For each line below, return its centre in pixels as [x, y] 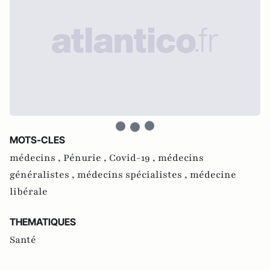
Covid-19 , [133, 158]
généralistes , [43, 175]
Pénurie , [86, 158]
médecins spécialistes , [133, 175]
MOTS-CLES [37, 140]
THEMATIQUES [43, 222]
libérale [29, 192]
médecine [213, 175]
